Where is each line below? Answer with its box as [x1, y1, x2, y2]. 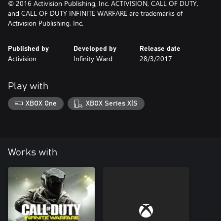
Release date [139, 45, 181, 52]
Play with [8, 81, 48, 91]
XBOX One [26, 100, 57, 107]
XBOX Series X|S [85, 100, 138, 107]
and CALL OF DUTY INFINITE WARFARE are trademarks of [8, 8, 183, 18]
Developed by [74, 45, 117, 52]
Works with [8, 147, 57, 157]
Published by [8, 45, 49, 52]
